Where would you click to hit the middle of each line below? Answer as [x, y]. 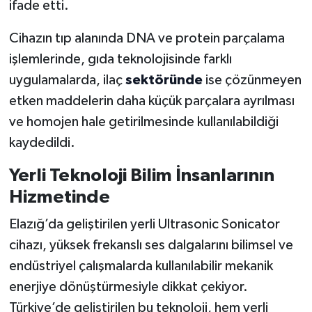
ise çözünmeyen [252, 80]
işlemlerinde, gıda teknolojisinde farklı [120, 59]
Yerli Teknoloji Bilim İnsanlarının [141, 175]
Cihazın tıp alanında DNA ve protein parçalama [147, 38]
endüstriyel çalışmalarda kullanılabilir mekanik [141, 266]
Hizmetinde [59, 197]
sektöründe [164, 80]
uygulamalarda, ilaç [67, 80]
